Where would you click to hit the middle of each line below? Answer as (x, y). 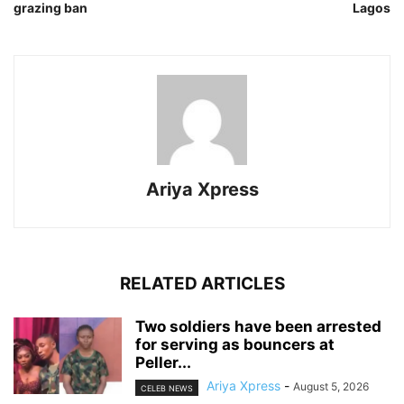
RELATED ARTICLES (202, 284)
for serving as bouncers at (235, 345)
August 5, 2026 (331, 387)
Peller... (163, 363)
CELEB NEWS (167, 388)
